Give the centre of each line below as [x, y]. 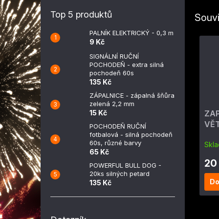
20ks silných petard [120, 174]
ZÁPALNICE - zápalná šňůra [132, 95]
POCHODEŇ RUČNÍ [118, 126]
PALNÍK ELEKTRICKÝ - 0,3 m [131, 33]
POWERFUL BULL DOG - [125, 165]
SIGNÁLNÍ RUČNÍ [114, 56]
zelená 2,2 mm [112, 104]
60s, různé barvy [115, 143]
